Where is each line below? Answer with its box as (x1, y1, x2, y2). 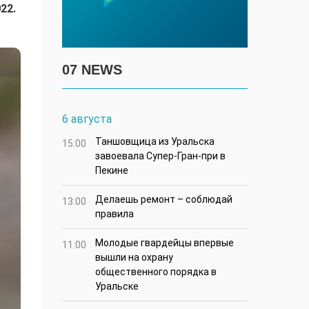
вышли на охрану (95, 252, 173, 263)
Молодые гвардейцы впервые (95, 237, 234, 249)
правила (95, 208, 134, 220)
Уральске (95, 281, 139, 292)
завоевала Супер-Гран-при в (95, 150, 226, 162)
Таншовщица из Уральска (95, 136, 215, 148)
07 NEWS (62, 62, 122, 78)
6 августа (62, 112, 112, 126)
